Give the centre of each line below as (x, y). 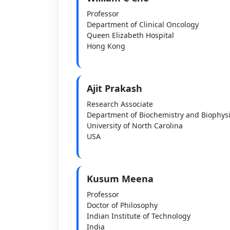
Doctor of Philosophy (122, 205)
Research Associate (120, 104)
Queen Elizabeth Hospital (130, 35)
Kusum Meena (120, 178)
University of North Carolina (135, 125)
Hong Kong (106, 46)
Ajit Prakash (114, 88)
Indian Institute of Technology (138, 216)
